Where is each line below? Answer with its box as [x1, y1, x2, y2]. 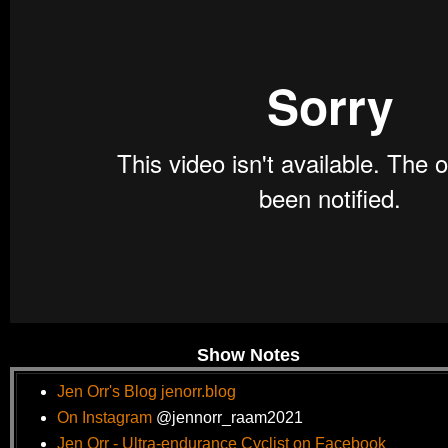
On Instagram [56, 409, 156, 427]
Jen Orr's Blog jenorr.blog [56, 383, 236, 401]
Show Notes [196, 344, 300, 365]
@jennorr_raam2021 [155, 409, 303, 427]
